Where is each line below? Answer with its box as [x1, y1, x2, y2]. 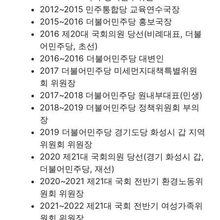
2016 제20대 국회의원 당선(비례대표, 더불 [40, 29, 202, 39]
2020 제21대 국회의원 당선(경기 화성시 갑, [40, 152, 204, 162]
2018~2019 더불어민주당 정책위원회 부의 [40, 103, 199, 112]
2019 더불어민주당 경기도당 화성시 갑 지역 [40, 127, 205, 137]
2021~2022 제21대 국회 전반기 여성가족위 [40, 201, 203, 211]
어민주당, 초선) [40, 41, 98, 51]
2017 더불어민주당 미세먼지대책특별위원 [40, 66, 197, 76]
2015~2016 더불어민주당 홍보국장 [40, 17, 172, 27]
